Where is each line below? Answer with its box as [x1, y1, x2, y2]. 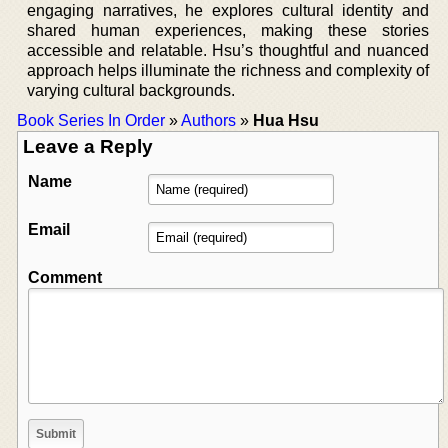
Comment [28, 268, 102, 286]
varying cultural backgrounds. [27, 81, 235, 99]
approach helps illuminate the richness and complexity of [27, 61, 429, 79]
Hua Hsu [253, 111, 319, 129]
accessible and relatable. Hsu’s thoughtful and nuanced [27, 41, 429, 59]
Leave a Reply [23, 135, 153, 157]
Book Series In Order [17, 111, 165, 129]
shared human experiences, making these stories [27, 21, 429, 39]
